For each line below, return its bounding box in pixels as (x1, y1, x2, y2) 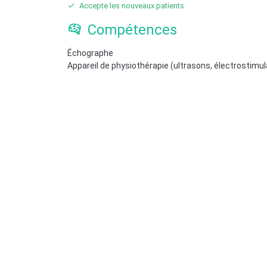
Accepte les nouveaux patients (77, 1, 184, 10)
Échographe (67, 48, 113, 58)
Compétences (83, 21, 177, 38)
